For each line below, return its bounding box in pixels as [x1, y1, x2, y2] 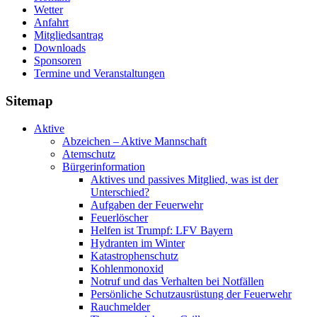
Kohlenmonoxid [91, 262, 163, 275]
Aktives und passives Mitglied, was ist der [91, 173, 278, 185]
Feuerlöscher [91, 211, 148, 224]
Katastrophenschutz [91, 249, 178, 262]
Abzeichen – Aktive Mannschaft [62, 134, 207, 147]
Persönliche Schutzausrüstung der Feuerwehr [91, 287, 292, 300]
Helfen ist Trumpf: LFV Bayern [91, 224, 233, 236]
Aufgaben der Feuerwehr [91, 198, 203, 211]
